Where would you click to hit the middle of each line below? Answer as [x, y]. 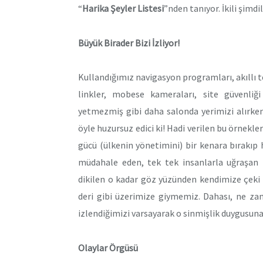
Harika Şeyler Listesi [123, 8]
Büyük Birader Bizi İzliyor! [129, 43]
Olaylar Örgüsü [108, 247]
